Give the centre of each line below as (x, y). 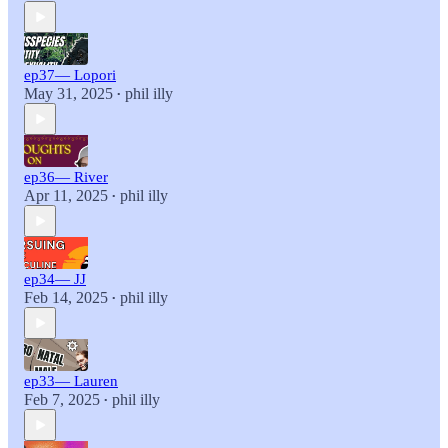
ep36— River (66, 177)
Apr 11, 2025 (66, 196)
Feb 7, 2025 (62, 400)
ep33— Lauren (71, 381)
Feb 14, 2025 (66, 298)
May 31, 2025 (68, 94)
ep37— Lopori (70, 75)
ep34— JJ (55, 279)
